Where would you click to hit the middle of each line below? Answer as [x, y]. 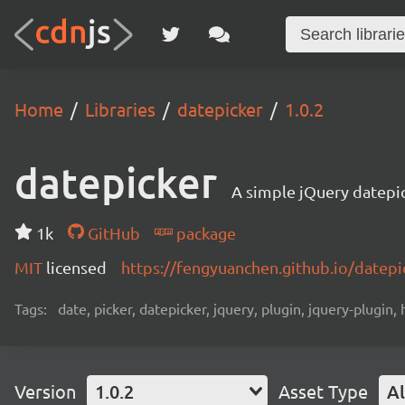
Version [45, 391]
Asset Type [323, 391]
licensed [76, 267]
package [204, 233]
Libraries [120, 109]
